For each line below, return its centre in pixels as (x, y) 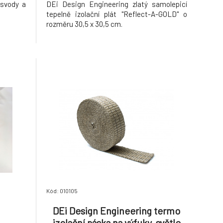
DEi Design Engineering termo (117, 211)
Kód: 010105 (62, 191)
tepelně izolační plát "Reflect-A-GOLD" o (116, 14)
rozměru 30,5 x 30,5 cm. (84, 24)
